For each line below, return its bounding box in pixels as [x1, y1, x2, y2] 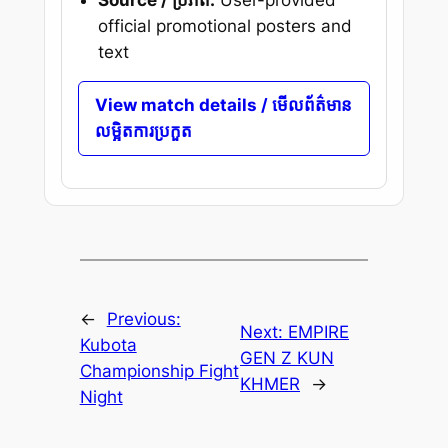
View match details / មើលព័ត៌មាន [94, 95, 352, 116]
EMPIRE [288, 322, 350, 343]
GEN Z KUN [240, 348, 335, 369]
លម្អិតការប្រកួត [94, 121, 192, 142]
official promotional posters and [97, 15, 352, 36]
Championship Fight [79, 361, 239, 382]
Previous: [106, 309, 181, 330]
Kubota [79, 335, 137, 356]
